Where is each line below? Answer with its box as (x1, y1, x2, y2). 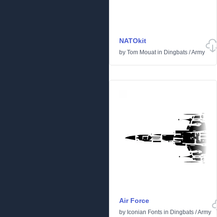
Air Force (119, 197, 149, 204)
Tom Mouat (127, 49, 156, 56)
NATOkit (119, 37, 146, 45)
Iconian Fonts (127, 209, 162, 216)
